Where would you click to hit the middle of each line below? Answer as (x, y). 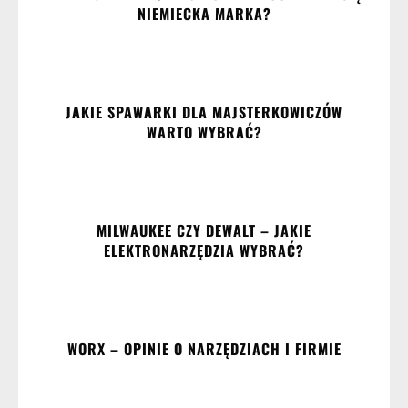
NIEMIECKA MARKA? (204, 14)
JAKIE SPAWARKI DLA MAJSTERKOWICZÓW (204, 112)
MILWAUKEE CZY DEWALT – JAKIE (204, 231)
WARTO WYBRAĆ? (204, 133)
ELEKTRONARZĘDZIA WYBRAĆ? (204, 251)
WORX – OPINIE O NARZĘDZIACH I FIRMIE (204, 349)
